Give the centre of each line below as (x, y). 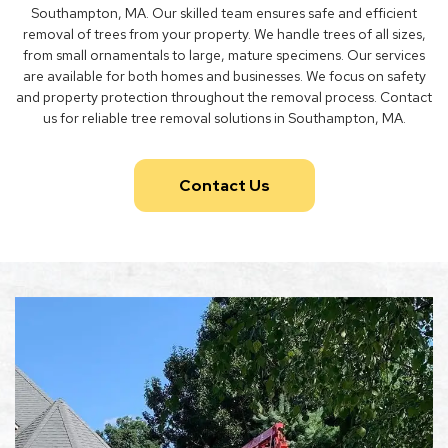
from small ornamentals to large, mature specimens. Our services (224, 55)
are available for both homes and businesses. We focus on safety (224, 76)
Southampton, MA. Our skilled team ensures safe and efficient (224, 13)
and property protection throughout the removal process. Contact (224, 97)
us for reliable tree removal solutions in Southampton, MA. (224, 118)
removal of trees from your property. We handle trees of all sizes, (224, 34)
